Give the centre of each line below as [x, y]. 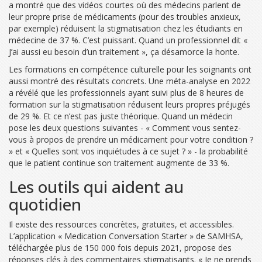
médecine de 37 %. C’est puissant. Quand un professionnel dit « [128, 40]
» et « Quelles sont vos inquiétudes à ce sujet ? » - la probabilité [128, 151]
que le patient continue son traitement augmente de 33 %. [119, 163]
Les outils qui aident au [96, 186]
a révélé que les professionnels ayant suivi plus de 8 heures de [126, 92]
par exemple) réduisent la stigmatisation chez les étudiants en [126, 28]
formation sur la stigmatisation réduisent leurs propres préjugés [130, 104]
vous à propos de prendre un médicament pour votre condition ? [131, 139]
